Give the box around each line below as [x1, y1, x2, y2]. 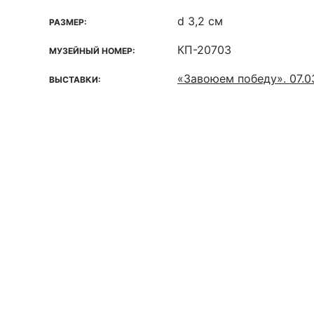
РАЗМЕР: [49, 17, 87, 27]
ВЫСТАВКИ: [49, 74, 101, 85]
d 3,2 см [177, 14, 223, 28]
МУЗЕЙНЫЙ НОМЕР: [49, 46, 135, 56]
